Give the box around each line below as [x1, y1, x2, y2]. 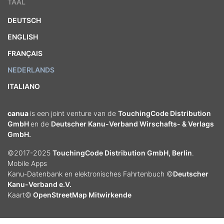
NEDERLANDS [7, 65, 54, 74]
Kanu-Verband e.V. [7, 180, 71, 188]
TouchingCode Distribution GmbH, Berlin [52, 148, 192, 157]
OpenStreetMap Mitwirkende [31, 190, 131, 199]
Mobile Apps [7, 159, 47, 167]
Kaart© [7, 190, 31, 199]
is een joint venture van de [30, 109, 118, 117]
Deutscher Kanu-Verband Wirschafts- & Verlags [51, 119, 214, 128]
